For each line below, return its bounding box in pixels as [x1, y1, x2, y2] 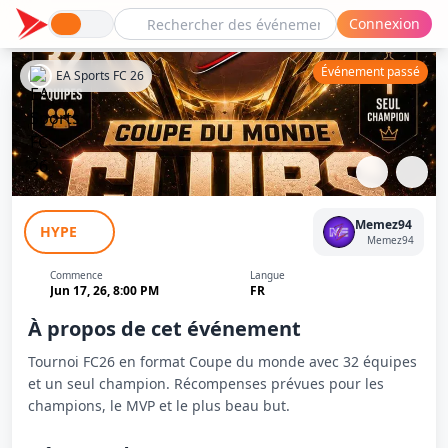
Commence [50, 268, 103, 282]
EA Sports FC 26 [56, 67, 144, 84]
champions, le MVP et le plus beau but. [28, 396, 290, 415]
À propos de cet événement [28, 315, 301, 342]
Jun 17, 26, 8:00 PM [50, 282, 159, 299]
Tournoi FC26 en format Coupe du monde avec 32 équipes [28, 352, 417, 371]
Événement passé [321, 63, 420, 80]
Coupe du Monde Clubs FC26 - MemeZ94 [28, 196, 420, 223]
